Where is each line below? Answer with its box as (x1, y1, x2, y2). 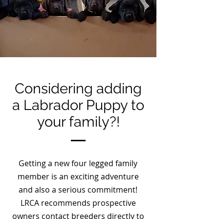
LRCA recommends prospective (20, 197, 136, 208)
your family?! (37, 113, 120, 130)
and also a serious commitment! (19, 184, 137, 195)
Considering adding (15, 80, 142, 97)
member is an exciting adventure (17, 171, 139, 182)
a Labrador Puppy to (12, 97, 144, 113)
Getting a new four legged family (19, 158, 137, 169)
